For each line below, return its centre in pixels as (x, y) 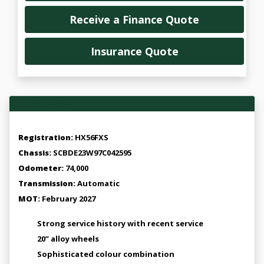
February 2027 (69, 199)
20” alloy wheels (68, 239)
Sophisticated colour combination (106, 254)
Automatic (98, 183)
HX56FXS (91, 137)
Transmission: (47, 183)
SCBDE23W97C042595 (92, 153)
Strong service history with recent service (120, 223)
